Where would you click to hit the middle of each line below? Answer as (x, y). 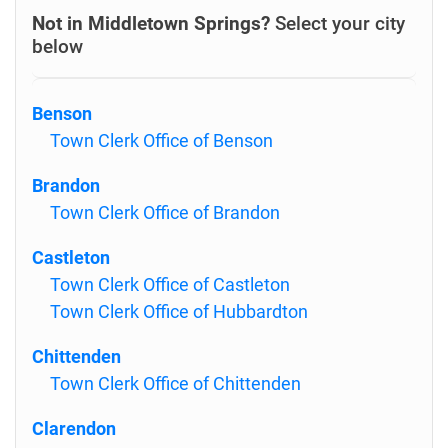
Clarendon (74, 428)
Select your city (337, 23)
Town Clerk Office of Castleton (170, 284)
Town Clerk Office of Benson (161, 140)
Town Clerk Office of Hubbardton (179, 311)
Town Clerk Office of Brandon (165, 212)
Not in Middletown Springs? (151, 23)
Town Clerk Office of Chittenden (175, 383)
